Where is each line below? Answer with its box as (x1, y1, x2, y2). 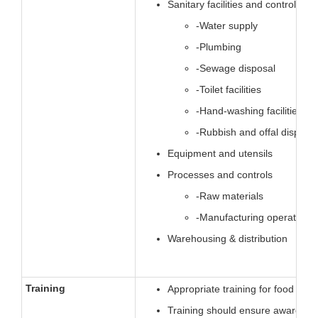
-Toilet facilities (196, 84, 261, 96)
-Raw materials (196, 190, 263, 202)
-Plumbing (196, 41, 241, 53)
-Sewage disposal (196, 62, 275, 75)
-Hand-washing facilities (196, 105, 302, 117)
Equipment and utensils (168, 148, 273, 160)
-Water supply (196, 20, 258, 32)
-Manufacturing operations (196, 212, 314, 224)
